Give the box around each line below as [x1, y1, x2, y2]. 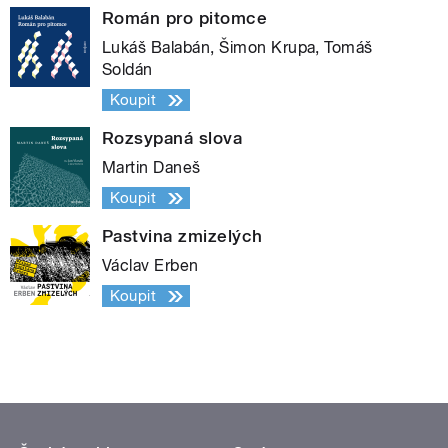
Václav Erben [102, 256, 199, 276]
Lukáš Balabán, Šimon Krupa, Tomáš [102, 38, 373, 58]
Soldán [102, 60, 153, 80]
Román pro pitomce [102, 8, 268, 29]
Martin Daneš [102, 158, 201, 178]
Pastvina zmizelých [102, 226, 263, 247]
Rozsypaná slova [102, 128, 243, 149]
